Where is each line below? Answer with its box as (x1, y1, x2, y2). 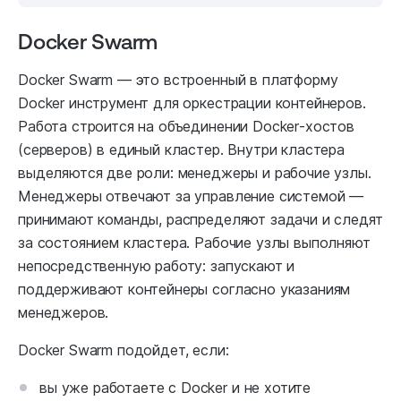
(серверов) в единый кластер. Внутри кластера (18, 141, 345, 159)
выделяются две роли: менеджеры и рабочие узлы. (18, 164, 371, 183)
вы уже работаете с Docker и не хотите (39, 379, 311, 397)
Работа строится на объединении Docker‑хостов (18, 117, 354, 136)
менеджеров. (18, 303, 109, 322)
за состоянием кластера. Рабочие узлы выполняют (18, 234, 371, 252)
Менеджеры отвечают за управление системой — (18, 187, 364, 206)
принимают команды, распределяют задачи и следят (18, 210, 383, 229)
